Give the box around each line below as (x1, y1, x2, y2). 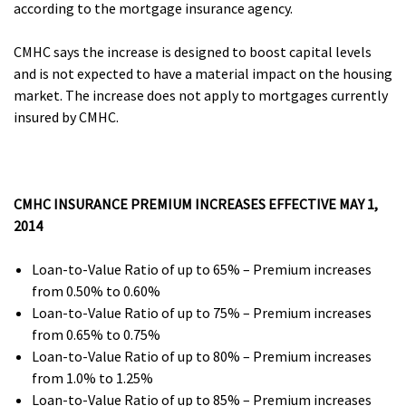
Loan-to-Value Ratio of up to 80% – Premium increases (32, 347, 372, 365)
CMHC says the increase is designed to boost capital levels (14, 43, 372, 61)
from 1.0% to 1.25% (32, 369, 153, 387)
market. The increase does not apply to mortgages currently (14, 86, 388, 104)
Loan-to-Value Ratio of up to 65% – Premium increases (32, 260, 372, 278)
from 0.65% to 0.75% (32, 325, 160, 343)
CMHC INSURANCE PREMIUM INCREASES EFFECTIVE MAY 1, (14, 195, 378, 213)
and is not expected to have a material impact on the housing (14, 64, 392, 82)
